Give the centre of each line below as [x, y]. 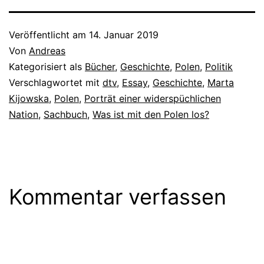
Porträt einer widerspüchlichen [153, 98]
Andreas [47, 50]
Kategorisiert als [47, 66]
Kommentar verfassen [118, 197]
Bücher [100, 66]
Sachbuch [65, 114]
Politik [219, 66]
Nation [24, 114]
